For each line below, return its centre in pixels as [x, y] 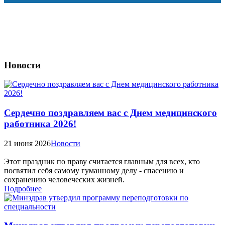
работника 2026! [40, 124]
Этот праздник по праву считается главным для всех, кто [102, 161]
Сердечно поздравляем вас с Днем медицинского [110, 113]
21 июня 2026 [27, 143]
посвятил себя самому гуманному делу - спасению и [94, 170]
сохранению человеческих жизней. [64, 179]
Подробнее [23, 188]
